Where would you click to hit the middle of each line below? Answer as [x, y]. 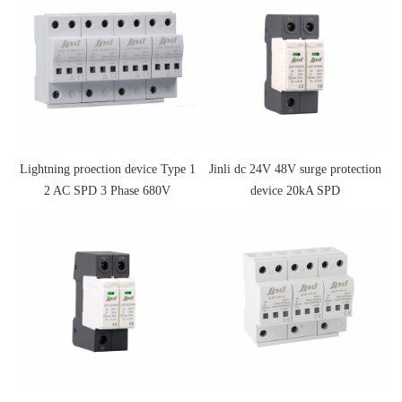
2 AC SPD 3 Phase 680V [107, 191]
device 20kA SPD [295, 191]
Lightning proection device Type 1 [107, 170]
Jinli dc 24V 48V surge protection [295, 170]
